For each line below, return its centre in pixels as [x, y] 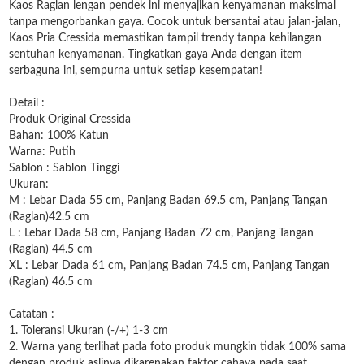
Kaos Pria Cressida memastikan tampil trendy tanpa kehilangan [165, 38]
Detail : [27, 103]
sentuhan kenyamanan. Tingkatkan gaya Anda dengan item [156, 54]
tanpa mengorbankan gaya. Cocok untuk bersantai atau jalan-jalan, [175, 22]
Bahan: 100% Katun [59, 136]
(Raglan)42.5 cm [49, 217]
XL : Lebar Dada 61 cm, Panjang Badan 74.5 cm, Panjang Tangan [169, 266]
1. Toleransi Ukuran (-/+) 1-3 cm [89, 331]
